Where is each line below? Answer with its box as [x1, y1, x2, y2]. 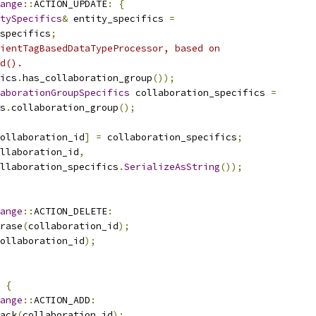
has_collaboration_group [23, 72, 152, 84]
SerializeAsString [124, 161, 220, 173]
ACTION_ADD [34, 294, 90, 306]
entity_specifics [68, 13, 169, 25]
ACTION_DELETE [34, 205, 107, 217]
